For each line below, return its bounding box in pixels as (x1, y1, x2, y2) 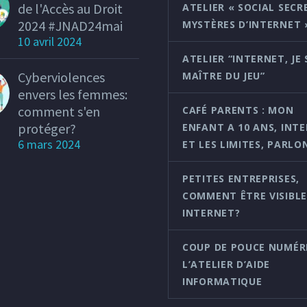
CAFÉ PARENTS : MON (182, 103, 294, 116)
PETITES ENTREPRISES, (182, 171, 299, 185)
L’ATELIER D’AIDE (182, 257, 271, 271)
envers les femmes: (18, 85, 127, 103)
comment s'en (18, 102, 100, 120)
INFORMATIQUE (182, 274, 262, 288)
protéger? (18, 119, 76, 137)
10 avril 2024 (18, 33, 82, 49)
